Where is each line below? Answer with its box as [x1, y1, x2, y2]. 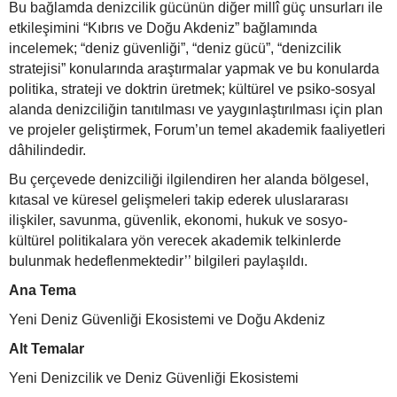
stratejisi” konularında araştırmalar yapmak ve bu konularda [9, 61, 379, 77]
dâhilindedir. [9, 143, 86, 159]
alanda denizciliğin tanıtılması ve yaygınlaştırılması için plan [9, 102, 383, 118]
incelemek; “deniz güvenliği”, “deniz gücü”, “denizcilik [9, 41, 341, 57]
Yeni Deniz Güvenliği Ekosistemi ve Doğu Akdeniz [9, 312, 325, 328]
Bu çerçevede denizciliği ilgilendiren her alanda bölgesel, [9, 172, 369, 188]
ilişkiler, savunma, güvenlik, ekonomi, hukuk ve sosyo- [9, 213, 347, 229]
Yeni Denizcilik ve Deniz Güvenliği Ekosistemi [9, 370, 299, 386]
